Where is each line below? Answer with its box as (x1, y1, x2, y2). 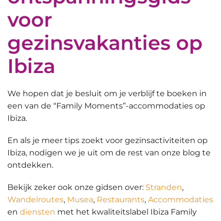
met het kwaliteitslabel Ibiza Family (55, 207, 197, 217)
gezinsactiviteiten (125, 136, 195, 146)
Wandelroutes (7, 195, 64, 205)
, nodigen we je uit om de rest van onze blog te (26, 148, 211, 158)
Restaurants (97, 195, 145, 205)
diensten (20, 207, 55, 217)
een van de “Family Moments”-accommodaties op (7, 101, 205, 111)
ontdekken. (7, 160, 53, 170)
